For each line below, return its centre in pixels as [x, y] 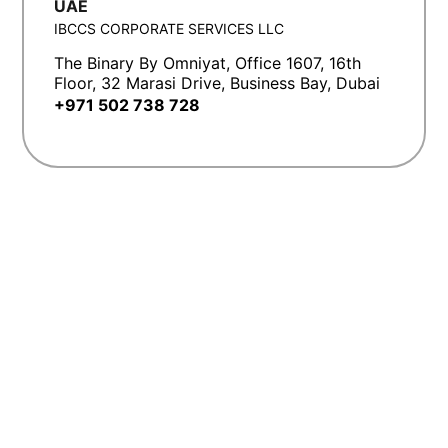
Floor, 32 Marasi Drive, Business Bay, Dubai [217, 82]
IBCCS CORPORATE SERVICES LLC [169, 28]
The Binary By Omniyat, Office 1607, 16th [207, 62]
